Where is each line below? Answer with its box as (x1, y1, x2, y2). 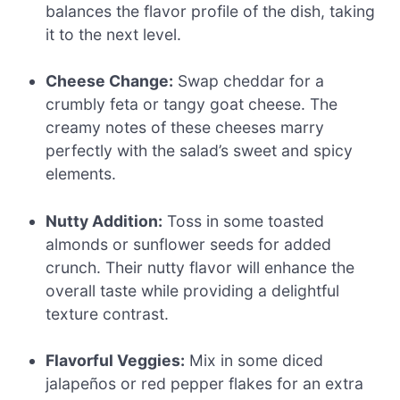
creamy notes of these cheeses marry (46, 118, 325, 137)
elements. (46, 164, 117, 184)
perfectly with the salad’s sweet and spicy (46, 141, 354, 161)
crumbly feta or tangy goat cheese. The (46, 95, 338, 114)
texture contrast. (46, 304, 170, 323)
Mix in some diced (185, 351, 324, 371)
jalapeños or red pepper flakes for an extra (46, 374, 364, 394)
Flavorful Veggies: (46, 351, 186, 371)
